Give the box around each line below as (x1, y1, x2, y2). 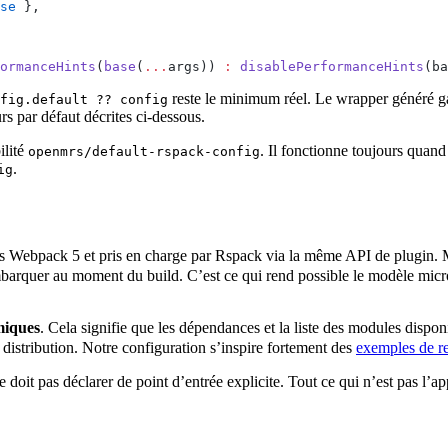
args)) (168, 58, 224, 74)
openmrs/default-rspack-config (28, 143, 260, 159)
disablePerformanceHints (232, 58, 424, 74)
